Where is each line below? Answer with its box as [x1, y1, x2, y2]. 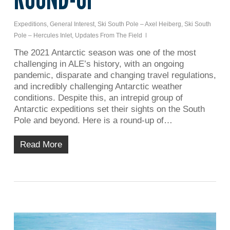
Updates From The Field [74, 32, 142, 40]
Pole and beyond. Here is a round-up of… [13, 116, 172, 126]
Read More [20, 140, 62, 150]
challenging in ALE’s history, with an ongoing [13, 59, 184, 69]
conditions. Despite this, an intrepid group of [13, 93, 183, 103]
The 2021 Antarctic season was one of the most [13, 48, 196, 58]
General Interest [49, 21, 94, 28]
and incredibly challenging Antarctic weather [13, 82, 182, 92]
